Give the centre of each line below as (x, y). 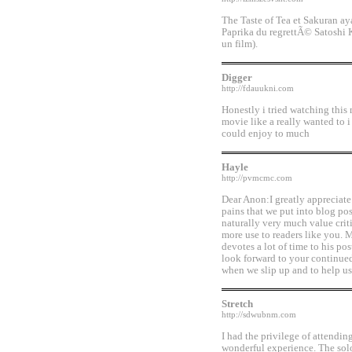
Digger (237, 78)
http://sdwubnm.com (259, 315)
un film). (240, 44)
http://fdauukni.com (258, 88)
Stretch (237, 304)
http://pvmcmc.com (257, 178)
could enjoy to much (266, 134)
